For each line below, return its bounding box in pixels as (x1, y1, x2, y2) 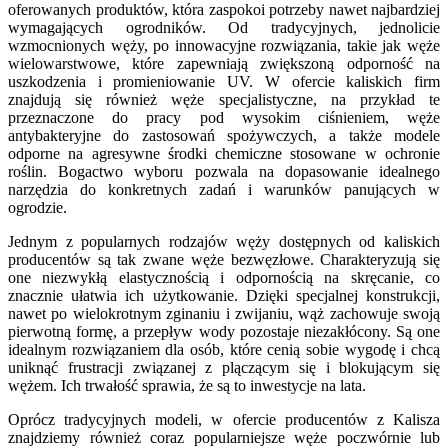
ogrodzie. (8, 199, 67, 217)
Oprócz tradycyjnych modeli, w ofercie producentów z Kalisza (8, 411, 440, 429)
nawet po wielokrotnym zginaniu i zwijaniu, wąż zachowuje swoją (8, 305, 440, 323)
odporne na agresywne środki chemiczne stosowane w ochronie (8, 145, 440, 163)
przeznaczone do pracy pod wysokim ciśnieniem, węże (8, 109, 440, 127)
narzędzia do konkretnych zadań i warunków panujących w (8, 181, 440, 199)
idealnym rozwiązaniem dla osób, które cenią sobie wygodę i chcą (8, 341, 440, 359)
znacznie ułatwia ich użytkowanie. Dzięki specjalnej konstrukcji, (8, 287, 440, 305)
